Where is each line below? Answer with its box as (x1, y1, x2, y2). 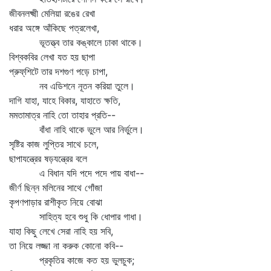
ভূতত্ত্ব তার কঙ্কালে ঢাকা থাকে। (9, 36, 143, 48)
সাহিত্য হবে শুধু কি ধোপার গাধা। (9, 211, 143, 223)
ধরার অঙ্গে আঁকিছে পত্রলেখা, (9, 22, 99, 34)
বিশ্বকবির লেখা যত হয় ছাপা (9, 51, 95, 63)
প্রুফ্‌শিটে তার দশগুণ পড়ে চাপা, (9, 65, 108, 77)
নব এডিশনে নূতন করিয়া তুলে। (9, 80, 135, 92)
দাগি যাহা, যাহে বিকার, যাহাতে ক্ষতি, (9, 94, 120, 106)
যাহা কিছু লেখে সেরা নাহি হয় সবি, (9, 225, 113, 237)
